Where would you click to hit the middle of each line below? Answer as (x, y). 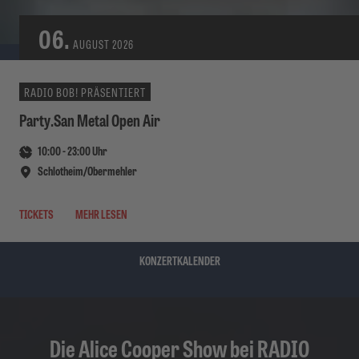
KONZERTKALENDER (179, 260)
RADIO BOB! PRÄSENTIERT (85, 91)
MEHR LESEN (101, 213)
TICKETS (36, 213)
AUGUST (90, 44)
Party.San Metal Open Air (90, 119)
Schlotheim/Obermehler (87, 170)
